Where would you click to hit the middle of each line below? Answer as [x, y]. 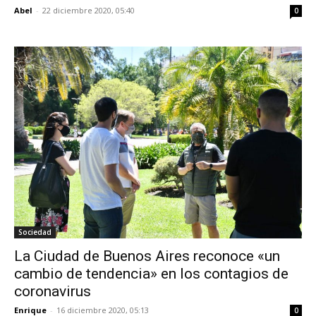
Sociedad [35, 232]
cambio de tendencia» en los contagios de [151, 274]
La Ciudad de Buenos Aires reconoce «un [147, 256]
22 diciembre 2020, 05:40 [89, 11]
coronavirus [53, 292]
